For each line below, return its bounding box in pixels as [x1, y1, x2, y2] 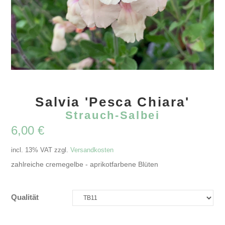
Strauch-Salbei [65, 108, 160, 122]
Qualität [11, 193, 39, 202]
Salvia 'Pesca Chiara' [35, 94, 190, 109]
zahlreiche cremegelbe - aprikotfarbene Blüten [11, 161, 159, 169]
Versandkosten [70, 146, 114, 154]
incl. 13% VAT [11, 146, 53, 154]
